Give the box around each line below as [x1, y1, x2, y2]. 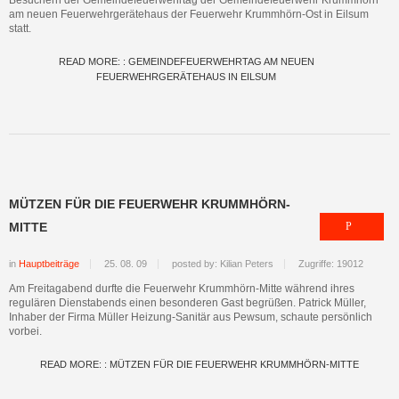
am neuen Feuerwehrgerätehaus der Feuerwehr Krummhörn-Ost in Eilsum [9, 8, 369, 20]
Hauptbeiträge [19, 258, 79, 269]
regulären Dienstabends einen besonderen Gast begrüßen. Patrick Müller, [9, 297, 366, 309]
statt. [9, 22, 31, 35]
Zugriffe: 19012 [298, 258, 363, 269]
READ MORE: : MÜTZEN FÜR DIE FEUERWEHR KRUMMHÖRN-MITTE [40, 359, 359, 370]
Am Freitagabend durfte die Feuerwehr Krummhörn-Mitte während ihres [9, 282, 354, 295]
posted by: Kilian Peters [172, 258, 273, 269]
